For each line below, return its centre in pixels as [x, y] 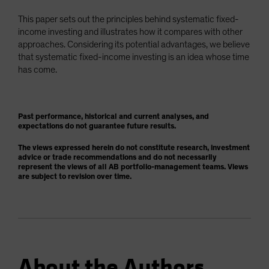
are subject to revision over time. [75, 177]
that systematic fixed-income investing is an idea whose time [134, 57]
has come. [38, 69]
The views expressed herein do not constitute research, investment [134, 148]
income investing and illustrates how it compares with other [130, 32]
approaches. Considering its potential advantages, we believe [134, 44]
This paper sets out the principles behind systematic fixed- [128, 19]
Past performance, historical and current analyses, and [113, 116]
